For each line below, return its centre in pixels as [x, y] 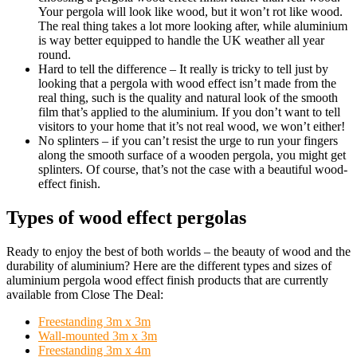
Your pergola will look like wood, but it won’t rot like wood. [190, 12]
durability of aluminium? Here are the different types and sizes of [169, 266]
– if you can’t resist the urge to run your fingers [220, 141]
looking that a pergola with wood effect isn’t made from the [187, 84]
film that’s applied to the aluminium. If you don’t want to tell [189, 112]
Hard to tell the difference [104, 69]
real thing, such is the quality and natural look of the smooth [188, 98]
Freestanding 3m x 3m [94, 322]
